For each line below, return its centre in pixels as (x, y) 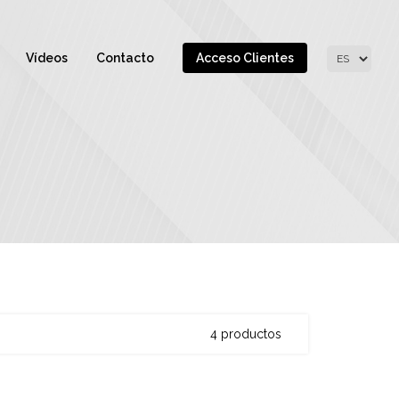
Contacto (125, 58)
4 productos (246, 334)
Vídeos (47, 58)
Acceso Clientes (245, 58)
